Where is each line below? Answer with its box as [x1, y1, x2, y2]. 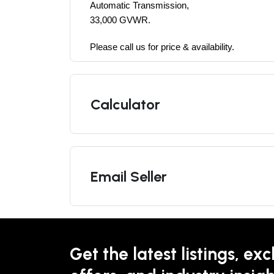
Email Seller [91, 167, 167, 185]
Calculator [91, 95, 160, 113]
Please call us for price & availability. [90, 42, 237, 52]
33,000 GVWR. [90, 15, 150, 25]
